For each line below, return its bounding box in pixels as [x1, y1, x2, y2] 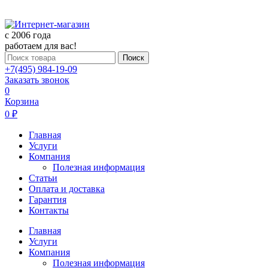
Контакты [29, 205, 69, 215]
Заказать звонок [5, 75, 69, 85]
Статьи [29, 173, 57, 183]
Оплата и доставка [29, 184, 105, 194]
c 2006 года [5, 30, 51, 40]
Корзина [5, 96, 39, 106]
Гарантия [29, 194, 66, 205]
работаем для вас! [5, 41, 77, 51]
